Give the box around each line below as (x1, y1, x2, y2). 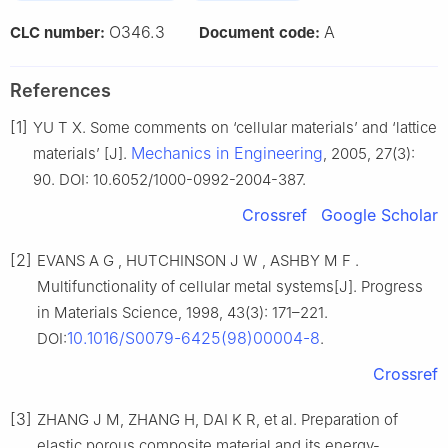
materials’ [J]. (33, 144, 131, 164)
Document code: (199, 23, 324, 43)
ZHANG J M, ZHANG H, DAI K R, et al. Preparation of (37, 410, 398, 430)
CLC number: (10, 23, 109, 43)
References (10, 80, 111, 102)
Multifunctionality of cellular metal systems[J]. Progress (37, 277, 423, 297)
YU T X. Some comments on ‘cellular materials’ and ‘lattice (33, 118, 437, 138)
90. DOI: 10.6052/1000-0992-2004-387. (33, 170, 306, 190)
